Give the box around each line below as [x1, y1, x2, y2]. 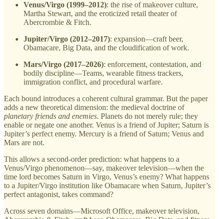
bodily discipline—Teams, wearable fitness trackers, [23, 68, 183, 77]
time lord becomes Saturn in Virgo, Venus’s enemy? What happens [4, 172, 209, 181]
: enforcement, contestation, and [104, 60, 201, 68]
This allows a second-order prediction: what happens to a [4, 154, 179, 163]
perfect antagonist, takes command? [4, 190, 113, 198]
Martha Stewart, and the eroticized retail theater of [23, 9, 177, 18]
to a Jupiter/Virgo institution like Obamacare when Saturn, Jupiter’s [4, 181, 211, 190]
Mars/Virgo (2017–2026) [23, 60, 104, 68]
